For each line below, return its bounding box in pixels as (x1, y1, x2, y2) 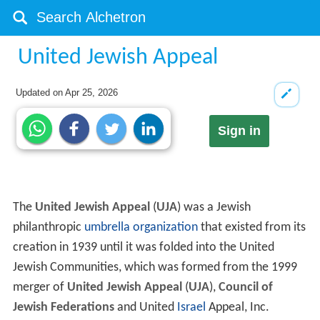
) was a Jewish (176, 201, 251, 215)
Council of (218, 281, 273, 295)
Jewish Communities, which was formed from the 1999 (12, 261, 297, 275)
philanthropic (12, 221, 84, 235)
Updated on (16, 87, 66, 98)
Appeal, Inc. (205, 301, 269, 315)
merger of (12, 281, 67, 295)
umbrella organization (84, 221, 198, 235)
